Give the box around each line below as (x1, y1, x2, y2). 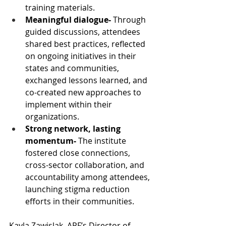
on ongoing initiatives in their (25, 50, 138, 62)
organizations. (25, 111, 79, 122)
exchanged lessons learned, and (25, 75, 149, 86)
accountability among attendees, (25, 172, 152, 183)
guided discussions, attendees (25, 26, 142, 37)
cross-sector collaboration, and (25, 159, 146, 171)
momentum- (25, 135, 78, 146)
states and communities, (25, 63, 121, 74)
